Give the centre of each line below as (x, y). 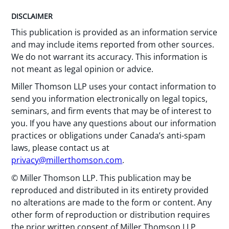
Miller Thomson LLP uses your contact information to (114, 87)
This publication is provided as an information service (114, 32)
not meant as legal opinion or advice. (83, 69)
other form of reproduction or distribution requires (111, 215)
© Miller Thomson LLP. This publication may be (101, 178)
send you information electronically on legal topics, (110, 99)
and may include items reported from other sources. (113, 44)
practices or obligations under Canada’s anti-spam (109, 136)
